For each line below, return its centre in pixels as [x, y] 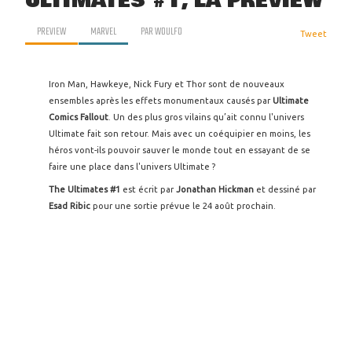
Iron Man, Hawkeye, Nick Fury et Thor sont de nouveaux [167, 84]
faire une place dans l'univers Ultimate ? [133, 167]
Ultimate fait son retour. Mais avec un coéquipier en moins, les [180, 134]
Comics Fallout [79, 117]
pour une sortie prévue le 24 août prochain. [184, 206]
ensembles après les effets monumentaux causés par [161, 101]
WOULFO [169, 31]
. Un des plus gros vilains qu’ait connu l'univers [206, 117]
